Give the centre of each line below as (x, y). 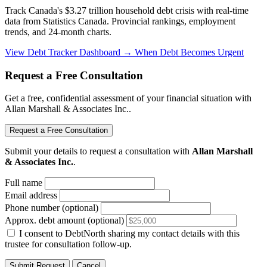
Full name (24, 183)
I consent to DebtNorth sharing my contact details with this (129, 234)
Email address (31, 195)
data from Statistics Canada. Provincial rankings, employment (120, 21)
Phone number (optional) (52, 208)
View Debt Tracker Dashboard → (70, 52)
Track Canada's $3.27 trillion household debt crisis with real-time (127, 10)
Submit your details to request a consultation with (98, 151)
